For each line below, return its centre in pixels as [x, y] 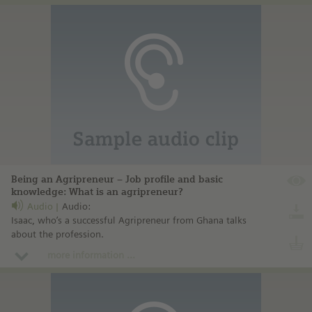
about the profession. [57, 234]
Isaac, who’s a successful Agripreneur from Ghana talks [129, 220]
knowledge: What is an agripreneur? [97, 192]
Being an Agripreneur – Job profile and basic [117, 180]
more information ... [91, 255]
